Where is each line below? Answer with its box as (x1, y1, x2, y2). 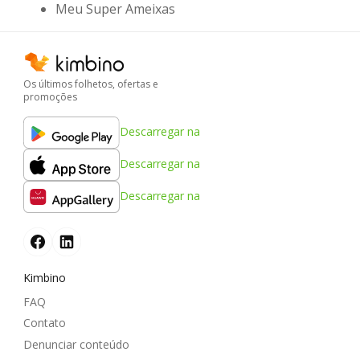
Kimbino (23, 269, 66, 285)
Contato (23, 315, 66, 331)
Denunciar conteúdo (23, 336, 129, 352)
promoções (23, 89, 77, 104)
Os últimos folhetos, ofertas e (23, 76, 158, 91)
